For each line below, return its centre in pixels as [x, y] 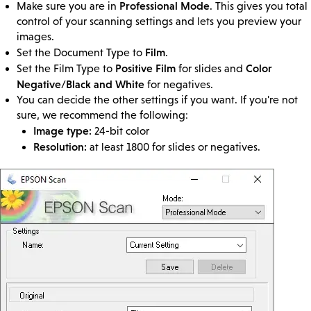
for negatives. [179, 85]
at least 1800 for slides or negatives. [174, 147]
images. [35, 37]
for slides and [211, 69]
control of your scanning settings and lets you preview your [159, 22]
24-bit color [120, 131]
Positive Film [145, 68]
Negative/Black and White [81, 84]
